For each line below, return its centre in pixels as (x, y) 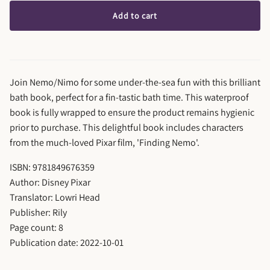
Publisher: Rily (38, 213)
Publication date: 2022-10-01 (67, 243)
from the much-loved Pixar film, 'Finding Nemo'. (105, 143)
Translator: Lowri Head (55, 198)
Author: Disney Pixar (50, 183)
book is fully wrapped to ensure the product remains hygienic (132, 113)
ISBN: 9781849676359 (52, 168)
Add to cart (135, 16)
